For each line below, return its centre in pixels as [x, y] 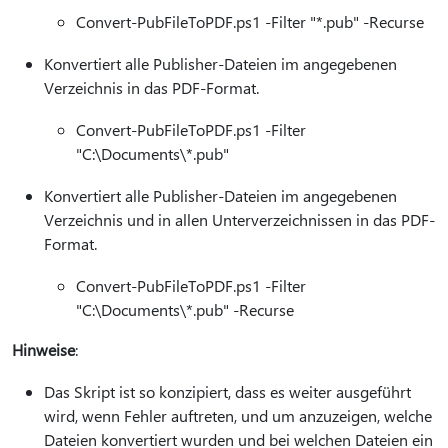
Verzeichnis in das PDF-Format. [151, 87]
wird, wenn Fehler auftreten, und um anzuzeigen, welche [238, 415]
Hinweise [43, 349]
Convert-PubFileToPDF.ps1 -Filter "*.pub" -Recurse [250, 21]
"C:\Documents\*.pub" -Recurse [185, 309]
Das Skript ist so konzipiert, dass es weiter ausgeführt [227, 391]
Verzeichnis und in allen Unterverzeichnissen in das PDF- [239, 219]
